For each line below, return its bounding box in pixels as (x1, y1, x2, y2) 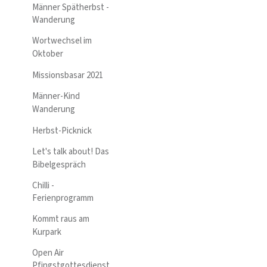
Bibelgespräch (32, 158, 88, 171)
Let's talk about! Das (32, 145, 109, 159)
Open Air (32, 246, 64, 259)
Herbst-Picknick (32, 125, 92, 138)
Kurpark (32, 225, 61, 238)
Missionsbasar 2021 (32, 69, 103, 82)
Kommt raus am (32, 213, 89, 226)
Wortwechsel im (32, 35, 92, 48)
